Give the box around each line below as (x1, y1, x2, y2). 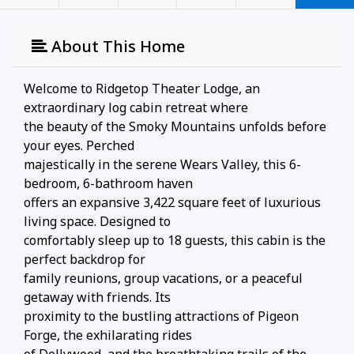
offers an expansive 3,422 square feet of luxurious (24, 194, 321, 212)
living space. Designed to (24, 213, 171, 231)
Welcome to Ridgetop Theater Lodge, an (24, 80, 260, 98)
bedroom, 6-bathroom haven (24, 175, 193, 193)
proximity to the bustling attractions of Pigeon (24, 307, 299, 326)
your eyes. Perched (24, 137, 134, 155)
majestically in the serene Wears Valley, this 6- (24, 156, 301, 174)
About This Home (47, 36, 185, 58)
